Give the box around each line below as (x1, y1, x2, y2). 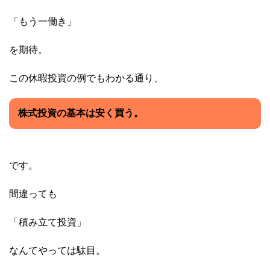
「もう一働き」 (9, 16, 77, 27)
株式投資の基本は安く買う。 (18, 108, 143, 119)
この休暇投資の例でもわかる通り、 (9, 73, 163, 84)
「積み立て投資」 (9, 217, 86, 228)
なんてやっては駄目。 (9, 245, 105, 256)
